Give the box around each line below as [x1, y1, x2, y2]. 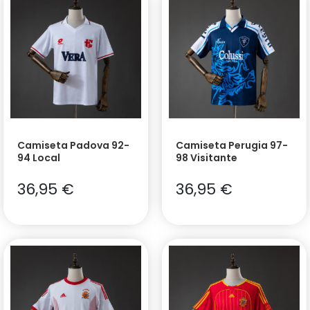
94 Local [17, 151, 60, 165]
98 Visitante [176, 151, 237, 165]
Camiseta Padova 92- [17, 138, 129, 153]
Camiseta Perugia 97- [176, 138, 288, 153]
